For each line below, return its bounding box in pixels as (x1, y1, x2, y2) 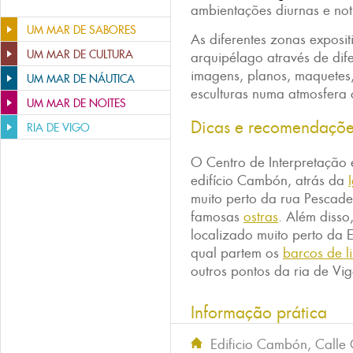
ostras (243, 208, 278, 225)
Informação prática (191, 302, 327, 324)
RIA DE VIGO (27, 121, 90, 135)
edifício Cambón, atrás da (191, 172, 348, 189)
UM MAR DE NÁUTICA (27, 72, 135, 86)
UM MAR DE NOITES (27, 96, 126, 110)
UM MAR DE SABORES (27, 23, 136, 37)
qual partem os (191, 244, 283, 262)
